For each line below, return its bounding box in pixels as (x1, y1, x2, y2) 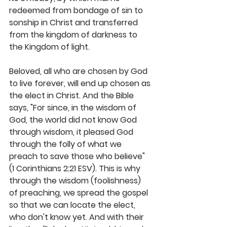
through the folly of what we (9, 138, 124, 150)
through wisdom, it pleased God (9, 126, 135, 138)
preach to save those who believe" (9, 150, 147, 163)
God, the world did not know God (9, 114, 139, 126)
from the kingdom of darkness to (9, 29, 139, 41)
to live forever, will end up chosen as (9, 78, 153, 90)
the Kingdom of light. (9, 41, 92, 53)
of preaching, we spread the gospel (9, 187, 150, 199)
